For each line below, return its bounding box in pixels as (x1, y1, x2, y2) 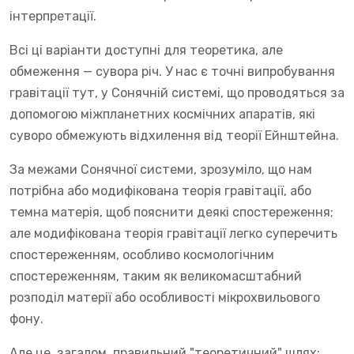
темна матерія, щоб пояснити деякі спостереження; (9, 204, 333, 220)
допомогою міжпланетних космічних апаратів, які (9, 106, 315, 122)
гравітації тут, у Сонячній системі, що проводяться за (9, 85, 345, 100)
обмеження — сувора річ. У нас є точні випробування (9, 63, 335, 79)
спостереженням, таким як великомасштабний (9, 268, 302, 284)
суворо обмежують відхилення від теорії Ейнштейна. (9, 127, 339, 143)
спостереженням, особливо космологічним (9, 247, 274, 262)
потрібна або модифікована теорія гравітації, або (9, 183, 311, 198)
